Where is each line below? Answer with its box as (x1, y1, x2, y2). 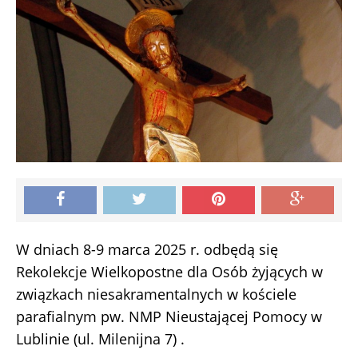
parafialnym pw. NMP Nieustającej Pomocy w (16, 307, 322, 327)
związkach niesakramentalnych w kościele (16, 284, 296, 304)
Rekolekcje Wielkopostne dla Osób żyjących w (16, 262, 323, 282)
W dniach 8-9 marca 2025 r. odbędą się (16, 240, 278, 260)
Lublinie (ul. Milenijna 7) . (16, 329, 185, 349)
